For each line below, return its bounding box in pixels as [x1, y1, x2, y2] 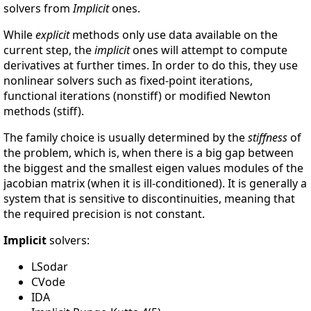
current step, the [3, 42, 94, 58]
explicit [35, 27, 69, 43]
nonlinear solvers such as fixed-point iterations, [3, 73, 253, 89]
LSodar [31, 259, 68, 275]
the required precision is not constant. [3, 206, 205, 222]
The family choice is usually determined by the [3, 130, 248, 146]
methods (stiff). [3, 103, 84, 119]
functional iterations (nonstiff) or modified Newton [3, 88, 271, 104]
